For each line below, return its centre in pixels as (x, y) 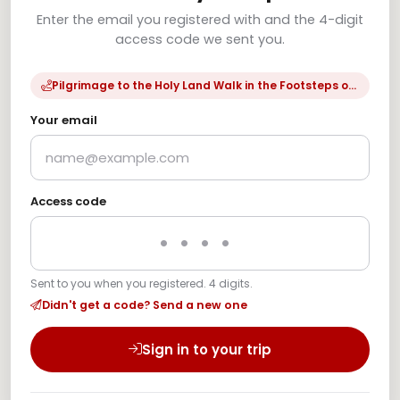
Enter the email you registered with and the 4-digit (200, 19)
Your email (64, 120)
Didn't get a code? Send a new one (145, 304)
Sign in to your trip (207, 349)
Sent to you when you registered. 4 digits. (142, 283)
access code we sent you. (200, 39)
